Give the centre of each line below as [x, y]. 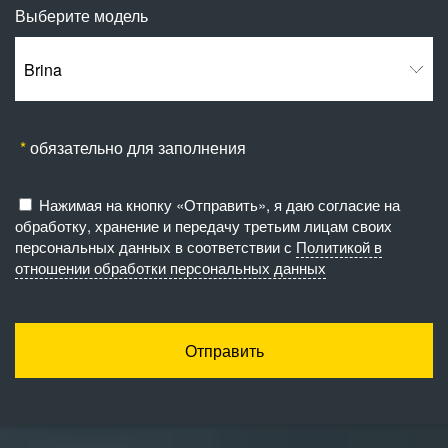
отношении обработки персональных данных [170, 268]
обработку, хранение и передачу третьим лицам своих [203, 226]
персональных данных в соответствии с [155, 247]
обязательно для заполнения [135, 148]
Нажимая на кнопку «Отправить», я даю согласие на [219, 205]
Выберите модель [81, 16]
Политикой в [339, 247]
